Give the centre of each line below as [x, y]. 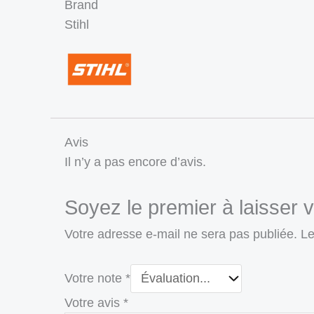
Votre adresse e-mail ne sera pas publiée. [181, 234]
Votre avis [94, 303]
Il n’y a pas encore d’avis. [135, 162]
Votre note [95, 279]
